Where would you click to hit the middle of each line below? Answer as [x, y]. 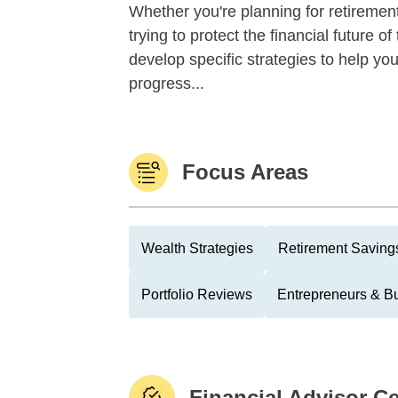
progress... [167, 84]
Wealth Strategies [197, 248]
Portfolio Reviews [197, 295]
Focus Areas [245, 172]
